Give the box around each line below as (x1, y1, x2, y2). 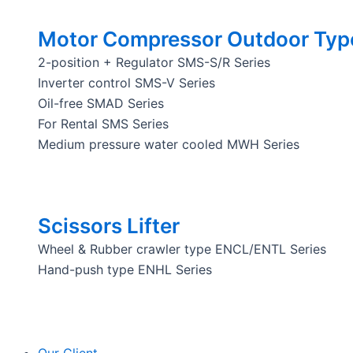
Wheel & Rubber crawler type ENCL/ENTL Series (37, 241, 326, 257)
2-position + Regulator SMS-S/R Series (37, 54, 270, 70)
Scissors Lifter (37, 214, 180, 238)
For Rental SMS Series (37, 116, 169, 132)
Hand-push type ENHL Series (37, 262, 212, 277)
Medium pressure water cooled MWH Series (37, 136, 299, 152)
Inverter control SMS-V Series (37, 75, 215, 91)
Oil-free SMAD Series (37, 95, 164, 111)
